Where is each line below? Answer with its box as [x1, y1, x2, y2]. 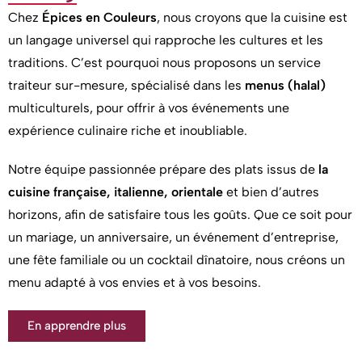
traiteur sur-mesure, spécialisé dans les [8, 77, 245, 93]
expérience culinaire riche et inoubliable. [8, 122, 247, 138]
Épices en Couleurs [42, 9, 157, 25]
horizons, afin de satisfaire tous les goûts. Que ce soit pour [8, 206, 352, 222]
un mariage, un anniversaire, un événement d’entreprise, [8, 229, 339, 245]
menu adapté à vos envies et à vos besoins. [8, 274, 261, 290]
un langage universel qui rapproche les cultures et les [8, 32, 323, 48]
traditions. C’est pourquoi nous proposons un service [8, 54, 321, 70]
